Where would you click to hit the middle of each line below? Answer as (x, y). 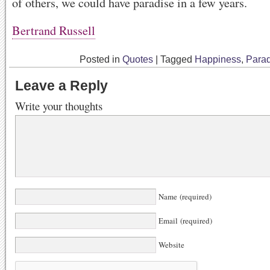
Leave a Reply (61, 86)
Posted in (101, 59)
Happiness (218, 59)
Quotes (138, 59)
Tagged (177, 59)
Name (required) (184, 196)
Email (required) (184, 221)
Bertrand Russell (54, 30)
